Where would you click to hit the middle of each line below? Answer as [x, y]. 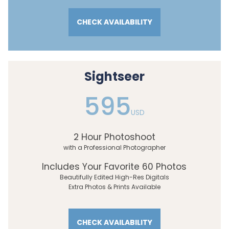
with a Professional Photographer [114, 148]
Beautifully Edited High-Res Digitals [114, 177]
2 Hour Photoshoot [114, 137]
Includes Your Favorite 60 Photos [114, 167]
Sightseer [114, 77]
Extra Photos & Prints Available [114, 187]
